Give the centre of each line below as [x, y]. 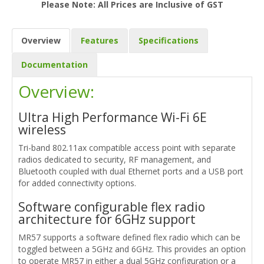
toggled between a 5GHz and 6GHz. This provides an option [132, 249]
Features [100, 40]
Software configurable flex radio [112, 207]
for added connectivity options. [77, 183]
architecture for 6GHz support [107, 219]
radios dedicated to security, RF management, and [115, 159]
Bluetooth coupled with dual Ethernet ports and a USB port [131, 171]
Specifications [169, 40]
